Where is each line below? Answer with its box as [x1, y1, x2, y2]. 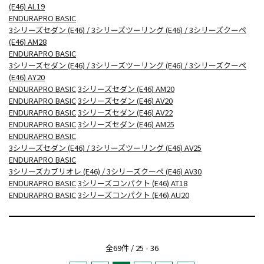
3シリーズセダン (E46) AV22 [78, 106, 173, 118]
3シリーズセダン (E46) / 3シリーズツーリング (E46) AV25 [9, 141, 202, 153]
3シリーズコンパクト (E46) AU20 [78, 189, 189, 200]
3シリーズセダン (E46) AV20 [78, 94, 173, 106]
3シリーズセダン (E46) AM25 [78, 118, 174, 130]
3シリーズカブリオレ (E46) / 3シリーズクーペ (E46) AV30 [9, 165, 202, 177]
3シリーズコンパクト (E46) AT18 [78, 177, 187, 189]
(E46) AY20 [9, 71, 45, 82]
